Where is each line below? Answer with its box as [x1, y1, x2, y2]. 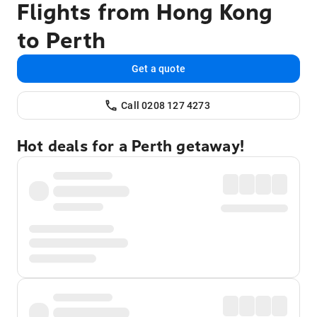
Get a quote [131, 62, 186, 74]
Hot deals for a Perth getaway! [17, 137, 244, 156]
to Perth [17, 26, 106, 54]
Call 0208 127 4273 [121, 99, 210, 111]
